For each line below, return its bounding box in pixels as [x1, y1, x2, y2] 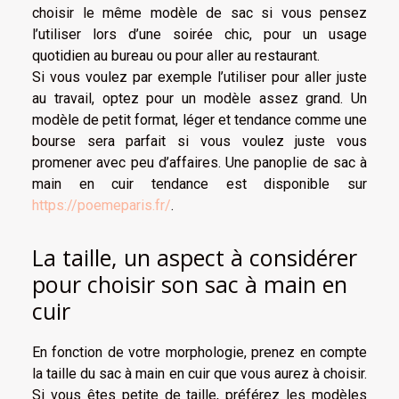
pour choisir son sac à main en [32, 269, 347, 300]
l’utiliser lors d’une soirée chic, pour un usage [32, 25, 367, 43]
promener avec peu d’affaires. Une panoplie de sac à [32, 153, 367, 171]
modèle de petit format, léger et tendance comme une [32, 110, 367, 128]
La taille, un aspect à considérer [32, 242, 357, 273]
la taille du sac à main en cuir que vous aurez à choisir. [32, 365, 367, 383]
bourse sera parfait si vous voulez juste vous [32, 132, 367, 150]
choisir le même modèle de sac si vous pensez [32, 4, 367, 21]
